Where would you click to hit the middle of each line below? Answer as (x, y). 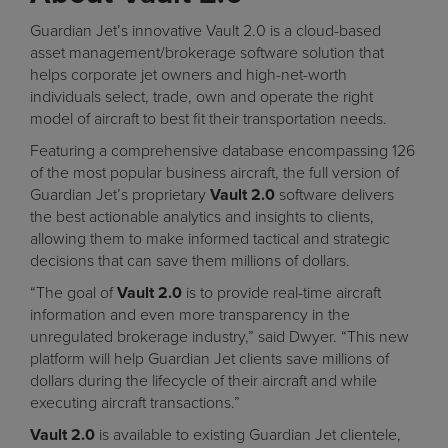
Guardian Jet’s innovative (118, 31)
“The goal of (73, 293)
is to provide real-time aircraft (281, 293)
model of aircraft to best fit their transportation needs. (208, 119)
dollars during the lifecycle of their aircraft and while (203, 381)
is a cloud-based (323, 31)
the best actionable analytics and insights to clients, (202, 217)
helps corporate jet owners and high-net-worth (188, 75)
